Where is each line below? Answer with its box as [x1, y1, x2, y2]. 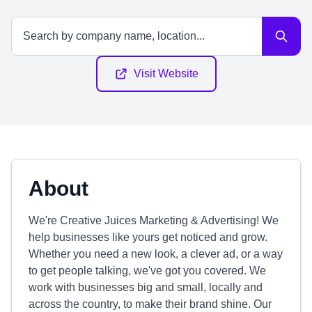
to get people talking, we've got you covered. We [29, 265, 266, 276]
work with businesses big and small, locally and [29, 281, 263, 293]
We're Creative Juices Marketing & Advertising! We [29, 214, 279, 226]
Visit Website [133, 68, 198, 79]
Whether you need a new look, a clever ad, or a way [29, 248, 283, 260]
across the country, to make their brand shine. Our [29, 298, 272, 310]
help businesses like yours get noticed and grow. [29, 231, 267, 243]
